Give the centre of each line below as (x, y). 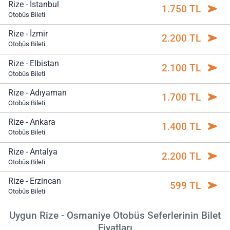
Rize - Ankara (32, 122)
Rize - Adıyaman (37, 93)
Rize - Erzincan (35, 181)
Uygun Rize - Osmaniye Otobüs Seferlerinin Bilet (115, 215)
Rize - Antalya (33, 151)
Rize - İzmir (28, 34)
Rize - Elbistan (34, 63)
